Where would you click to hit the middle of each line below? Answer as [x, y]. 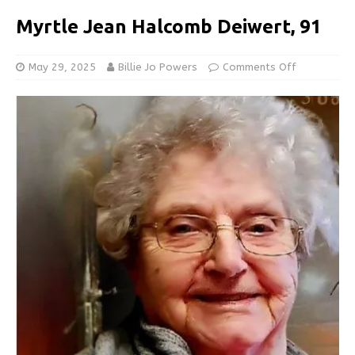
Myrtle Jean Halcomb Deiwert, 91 [169, 27]
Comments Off [260, 67]
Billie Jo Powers [158, 67]
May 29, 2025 [62, 67]
